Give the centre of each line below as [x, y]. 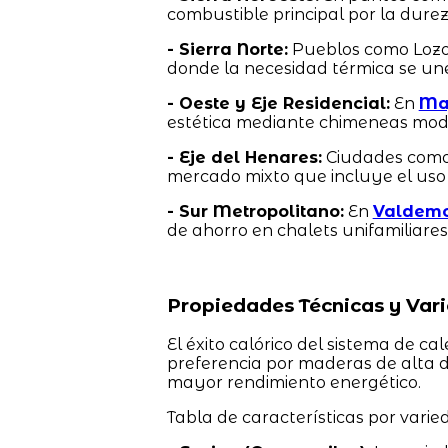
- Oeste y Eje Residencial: [278, 103]
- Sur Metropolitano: [255, 211]
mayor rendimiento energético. [293, 383]
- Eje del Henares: [244, 157]
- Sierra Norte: [227, 49]
